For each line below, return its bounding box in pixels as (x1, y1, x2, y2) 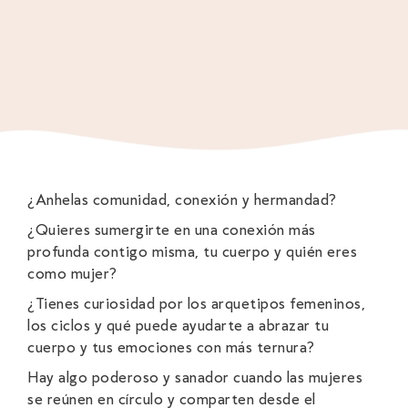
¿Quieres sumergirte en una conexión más (27, 220, 316, 240)
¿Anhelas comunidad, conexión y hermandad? (27, 190, 337, 209)
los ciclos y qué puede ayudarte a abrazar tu (27, 316, 329, 335)
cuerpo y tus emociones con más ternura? (27, 338, 315, 357)
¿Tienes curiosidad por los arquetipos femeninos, (27, 294, 365, 313)
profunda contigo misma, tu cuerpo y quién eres (27, 242, 357, 261)
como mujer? (27, 264, 117, 283)
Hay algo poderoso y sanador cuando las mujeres (27, 368, 362, 387)
